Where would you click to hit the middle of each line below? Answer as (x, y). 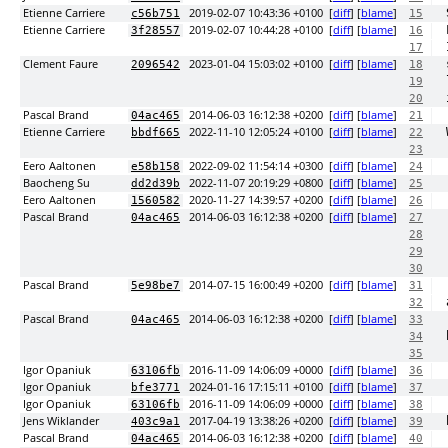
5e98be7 (155, 285)
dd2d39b (155, 183)
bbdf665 (155, 132)
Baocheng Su (56, 183)
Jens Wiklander (61, 421)
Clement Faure (60, 64)
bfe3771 (155, 387)
